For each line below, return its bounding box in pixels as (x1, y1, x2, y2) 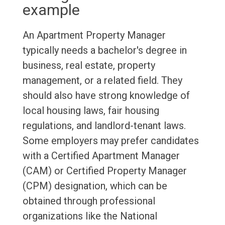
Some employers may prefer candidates (22, 135, 199, 147)
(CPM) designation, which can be (22, 180, 167, 192)
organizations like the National (22, 210, 157, 222)
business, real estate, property (22, 59, 155, 72)
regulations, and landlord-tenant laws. (22, 120, 186, 132)
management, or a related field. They (22, 74, 182, 87)
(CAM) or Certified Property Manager (22, 165, 187, 177)
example (22, 1, 80, 19)
